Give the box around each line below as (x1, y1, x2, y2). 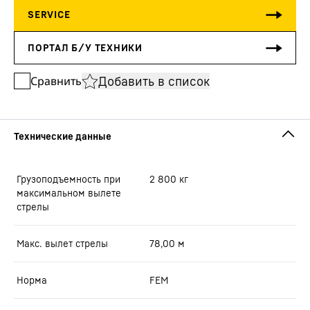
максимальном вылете (17, 187, 121, 199)
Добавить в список (98, 73, 210, 89)
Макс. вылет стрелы (17, 237, 108, 249)
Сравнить (30, 73, 82, 89)
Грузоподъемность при (17, 173, 120, 185)
